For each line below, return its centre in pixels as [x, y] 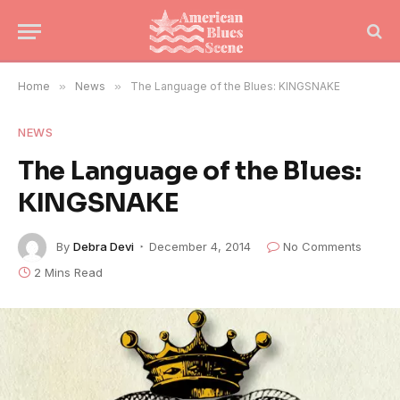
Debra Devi [104, 246]
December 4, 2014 [200, 246]
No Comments [322, 246]
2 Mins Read [68, 272]
